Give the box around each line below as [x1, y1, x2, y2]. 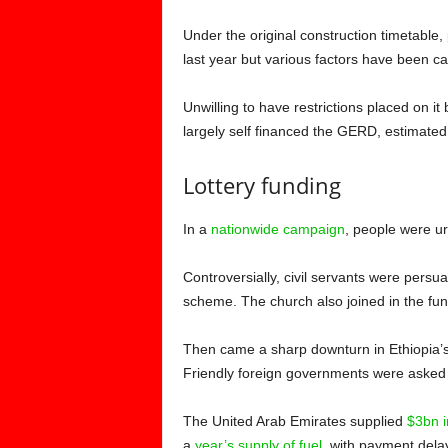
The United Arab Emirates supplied [182, 413, 407, 429]
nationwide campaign [210, 221, 345, 237]
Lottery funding [182, 170, 341, 200]
